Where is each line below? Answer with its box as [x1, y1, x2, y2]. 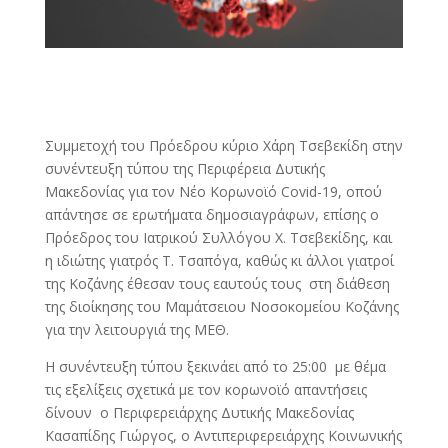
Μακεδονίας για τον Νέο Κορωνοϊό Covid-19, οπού [44, 182, 382, 202]
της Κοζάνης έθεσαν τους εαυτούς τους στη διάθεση [44, 274, 390, 294]
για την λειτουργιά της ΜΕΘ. [44, 320, 229, 340]
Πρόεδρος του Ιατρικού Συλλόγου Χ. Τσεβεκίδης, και [44, 228, 392, 248]
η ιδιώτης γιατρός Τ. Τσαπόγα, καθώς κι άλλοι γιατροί [44, 251, 394, 271]
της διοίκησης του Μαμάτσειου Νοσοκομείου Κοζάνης [44, 297, 399, 317]
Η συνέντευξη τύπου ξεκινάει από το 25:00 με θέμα [44, 357, 386, 377]
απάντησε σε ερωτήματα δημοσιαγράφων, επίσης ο [44, 205, 379, 225]
